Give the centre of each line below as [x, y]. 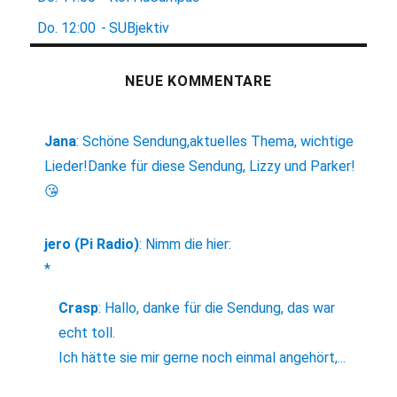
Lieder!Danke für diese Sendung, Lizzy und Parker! [200, 167]
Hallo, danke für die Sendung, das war [220, 308]
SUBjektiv [140, 28]
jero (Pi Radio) [92, 245]
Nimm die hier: [189, 245]
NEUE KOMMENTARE [198, 82]
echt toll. [87, 333]
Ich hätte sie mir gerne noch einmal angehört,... [202, 358]
